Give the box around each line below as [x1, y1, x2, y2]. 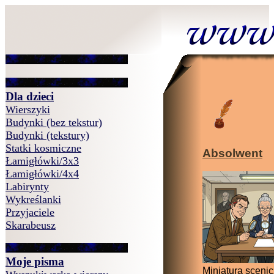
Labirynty [6, 180, 49, 193]
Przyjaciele [6, 206, 54, 218]
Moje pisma [6, 255, 64, 268]
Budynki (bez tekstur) [6, 116, 102, 128]
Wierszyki [6, 103, 50, 116]
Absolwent [202, 146, 262, 160]
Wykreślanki [6, 193, 61, 206]
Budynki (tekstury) [6, 129, 89, 141]
